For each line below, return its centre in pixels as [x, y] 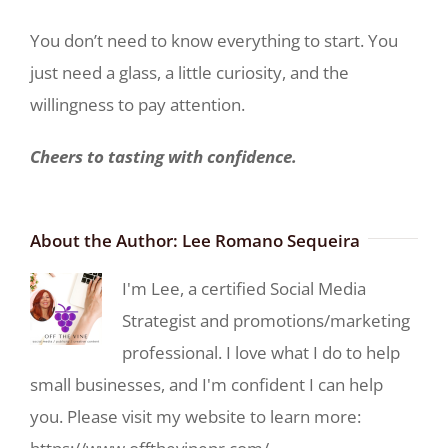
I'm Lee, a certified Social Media [244, 288]
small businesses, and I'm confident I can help [206, 384]
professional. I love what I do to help [261, 352]
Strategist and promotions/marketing [266, 320]
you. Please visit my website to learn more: [195, 416]
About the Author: [106, 240]
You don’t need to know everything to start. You [214, 40]
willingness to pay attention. [137, 104]
